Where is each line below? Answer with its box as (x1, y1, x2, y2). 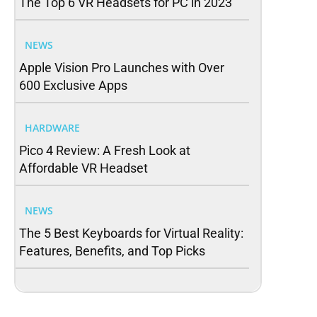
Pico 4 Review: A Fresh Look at (19, 142, 190, 158)
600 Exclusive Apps (19, 77, 127, 93)
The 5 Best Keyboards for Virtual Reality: (19, 225, 243, 241)
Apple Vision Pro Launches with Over (19, 59, 224, 75)
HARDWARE (25, 120, 80, 134)
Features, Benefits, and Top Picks (19, 243, 205, 258)
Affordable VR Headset (19, 160, 148, 175)
